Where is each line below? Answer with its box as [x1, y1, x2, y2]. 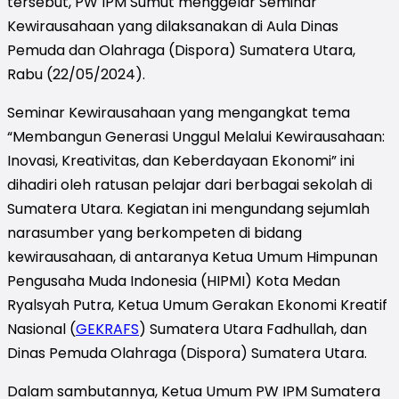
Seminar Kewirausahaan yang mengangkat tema [7, 102, 350, 123]
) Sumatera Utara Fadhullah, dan [139, 318, 367, 339]
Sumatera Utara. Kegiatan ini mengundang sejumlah [7, 198, 370, 219]
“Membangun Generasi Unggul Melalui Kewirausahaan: [7, 126, 385, 147]
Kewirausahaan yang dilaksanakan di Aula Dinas [7, 15, 338, 37]
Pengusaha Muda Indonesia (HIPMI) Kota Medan [7, 270, 340, 291]
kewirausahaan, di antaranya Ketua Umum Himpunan [7, 246, 378, 267]
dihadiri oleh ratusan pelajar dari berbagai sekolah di [7, 174, 372, 195]
